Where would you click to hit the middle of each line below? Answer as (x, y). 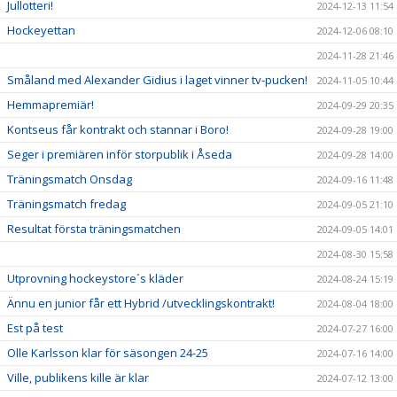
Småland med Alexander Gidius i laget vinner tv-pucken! (157, 79)
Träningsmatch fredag (66, 203)
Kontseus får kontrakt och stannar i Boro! (118, 129)
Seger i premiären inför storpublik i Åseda (120, 154)
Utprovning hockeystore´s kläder (95, 278)
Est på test (35, 327)
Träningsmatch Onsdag (70, 179)
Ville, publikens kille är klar (78, 377)
